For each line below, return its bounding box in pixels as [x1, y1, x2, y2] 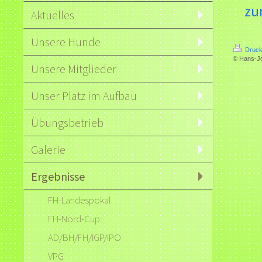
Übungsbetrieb [31, 115, 104, 130]
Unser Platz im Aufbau [31, 88, 137, 103]
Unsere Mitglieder [31, 61, 117, 76]
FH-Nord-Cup [48, 212, 101, 225]
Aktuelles [31, 8, 75, 22]
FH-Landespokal [48, 194, 112, 206]
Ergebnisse [31, 169, 85, 184]
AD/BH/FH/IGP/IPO [48, 231, 122, 244]
